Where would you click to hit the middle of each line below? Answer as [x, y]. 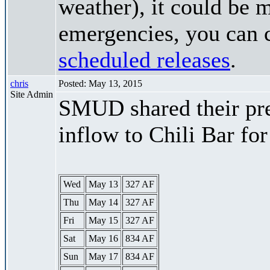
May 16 [103, 238]
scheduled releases [144, 59]
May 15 [103, 220]
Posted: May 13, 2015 [100, 83]
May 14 [103, 202]
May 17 [103, 256]
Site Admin [32, 94]
